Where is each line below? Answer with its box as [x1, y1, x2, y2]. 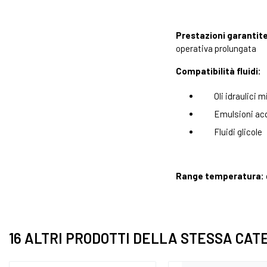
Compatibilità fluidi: [176, 66, 261, 77]
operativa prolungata [176, 43, 256, 54]
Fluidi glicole [214, 126, 262, 138]
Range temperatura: [176, 170, 264, 182]
